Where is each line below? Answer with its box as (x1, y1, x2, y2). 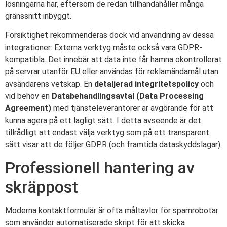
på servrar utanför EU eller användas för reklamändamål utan (5, 67, 218, 77)
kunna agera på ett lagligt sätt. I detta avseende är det (5, 116, 201, 125)
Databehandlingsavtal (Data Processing (52, 91, 204, 101)
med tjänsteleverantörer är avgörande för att (51, 103, 213, 113)
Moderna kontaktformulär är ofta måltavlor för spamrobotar (5, 206, 218, 216)
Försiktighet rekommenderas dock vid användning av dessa (5, 30, 214, 40)
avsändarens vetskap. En (5, 79, 94, 89)
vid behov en (5, 91, 52, 101)
